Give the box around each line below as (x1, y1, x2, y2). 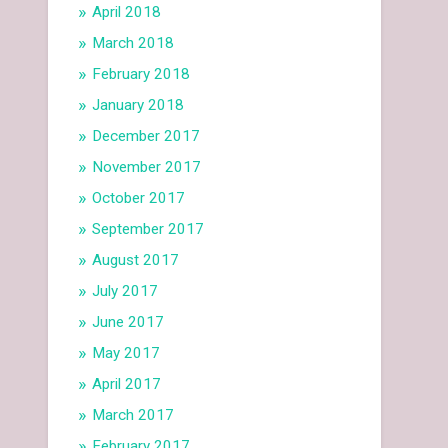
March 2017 (92, 406, 175, 425)
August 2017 (92, 251, 180, 270)
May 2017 (92, 344, 161, 363)
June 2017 (92, 313, 165, 332)
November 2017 (92, 158, 202, 177)
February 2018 (92, 65, 191, 84)
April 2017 (92, 375, 162, 394)
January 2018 (92, 96, 185, 115)
